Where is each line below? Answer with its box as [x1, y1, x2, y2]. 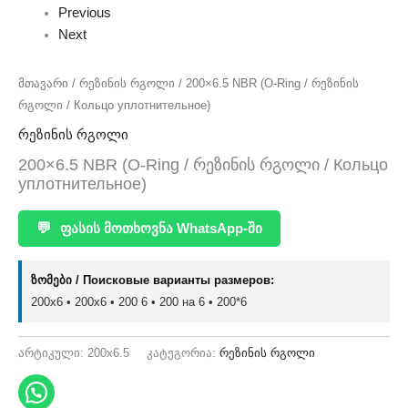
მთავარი [18, 76, 68, 90]
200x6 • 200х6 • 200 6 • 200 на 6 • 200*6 [31, 294, 247, 309]
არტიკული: [18, 346, 87, 361]
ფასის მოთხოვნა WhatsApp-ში [56, 219, 262, 236]
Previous [57, 5, 111, 21]
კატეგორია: [147, 346, 219, 361]
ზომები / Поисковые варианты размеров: [31, 272, 274, 287]
